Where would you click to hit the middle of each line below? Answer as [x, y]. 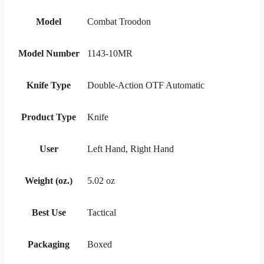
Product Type [49, 117]
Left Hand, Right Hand [131, 149]
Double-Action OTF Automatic [146, 85]
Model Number [49, 54]
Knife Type [49, 85]
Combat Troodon [119, 22]
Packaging [49, 245]
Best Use [49, 213]
